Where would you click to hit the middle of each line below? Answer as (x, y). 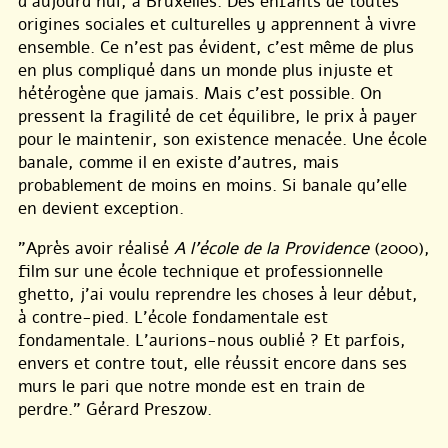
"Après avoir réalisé (96, 248)
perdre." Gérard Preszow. (115, 409)
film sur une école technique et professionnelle (200, 271)
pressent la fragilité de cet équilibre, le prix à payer (217, 116)
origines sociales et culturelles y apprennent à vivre (217, 24)
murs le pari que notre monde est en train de (191, 386)
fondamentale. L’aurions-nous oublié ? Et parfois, (212, 340)
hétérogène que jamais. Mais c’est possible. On (200, 93)
